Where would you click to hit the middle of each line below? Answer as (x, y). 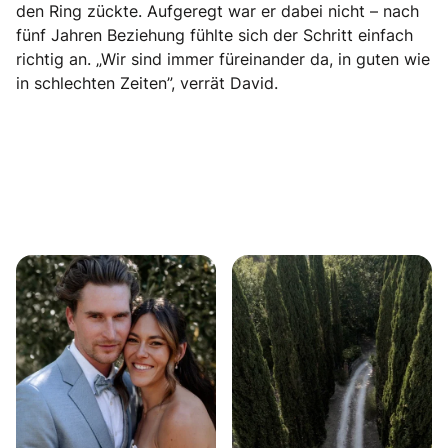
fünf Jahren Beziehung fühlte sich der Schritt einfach (214, 35)
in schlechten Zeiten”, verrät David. (147, 83)
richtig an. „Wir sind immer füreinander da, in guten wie (223, 59)
